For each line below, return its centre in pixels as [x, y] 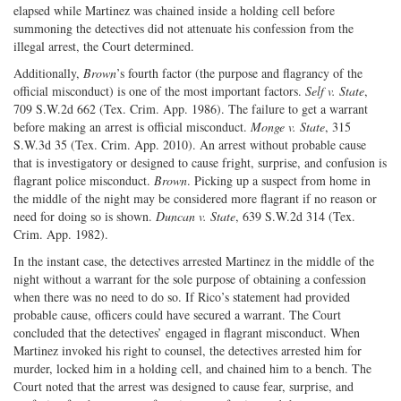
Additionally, [48, 73]
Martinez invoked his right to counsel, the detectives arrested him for [188, 350]
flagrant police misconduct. [84, 180]
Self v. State [335, 90]
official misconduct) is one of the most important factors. [159, 90]
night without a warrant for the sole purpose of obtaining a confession [190, 278]
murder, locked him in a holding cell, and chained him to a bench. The [192, 368]
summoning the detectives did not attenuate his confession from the [183, 28]
